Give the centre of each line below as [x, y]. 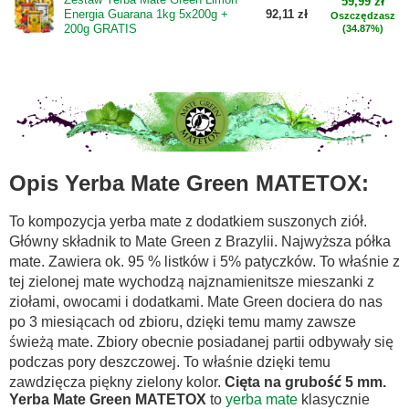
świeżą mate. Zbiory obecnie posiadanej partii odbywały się [201, 341]
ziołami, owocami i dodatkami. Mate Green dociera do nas [196, 301]
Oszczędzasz [363, 16]
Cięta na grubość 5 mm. [305, 382]
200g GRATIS [100, 29]
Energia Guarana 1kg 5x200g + [146, 14]
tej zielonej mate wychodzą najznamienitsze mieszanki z [192, 281]
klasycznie [334, 399]
